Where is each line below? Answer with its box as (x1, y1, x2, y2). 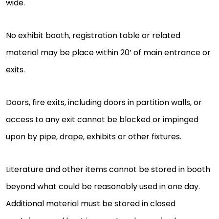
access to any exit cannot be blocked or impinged (6, 114, 198, 126)
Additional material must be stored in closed (6, 198, 175, 210)
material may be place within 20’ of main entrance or (6, 47, 211, 59)
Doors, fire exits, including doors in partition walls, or (6, 97, 202, 109)
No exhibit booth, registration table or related (6, 30, 180, 42)
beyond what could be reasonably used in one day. (6, 181, 200, 193)
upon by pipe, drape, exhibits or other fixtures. (6, 131, 181, 143)
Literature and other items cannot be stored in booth (6, 164, 210, 175)
